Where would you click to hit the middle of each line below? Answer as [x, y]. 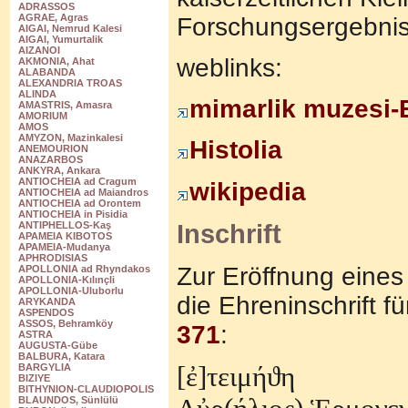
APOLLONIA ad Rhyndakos [84, 269]
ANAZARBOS [51, 160]
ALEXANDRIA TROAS [70, 83]
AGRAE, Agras [53, 18]
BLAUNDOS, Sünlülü [68, 400]
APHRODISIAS [53, 258]
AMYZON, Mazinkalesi [71, 138]
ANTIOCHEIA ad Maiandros [83, 193]
